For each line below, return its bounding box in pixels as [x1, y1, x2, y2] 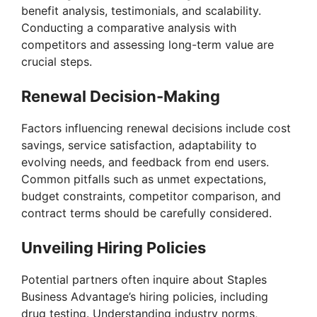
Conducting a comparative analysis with [21, 21, 236, 35]
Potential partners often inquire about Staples [21, 272, 267, 287]
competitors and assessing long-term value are [21, 38, 274, 52]
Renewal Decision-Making [21, 87, 220, 106]
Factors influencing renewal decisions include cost [21, 121, 291, 136]
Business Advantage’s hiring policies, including [21, 289, 268, 304]
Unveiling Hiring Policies [21, 238, 206, 258]
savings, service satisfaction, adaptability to [21, 138, 257, 153]
